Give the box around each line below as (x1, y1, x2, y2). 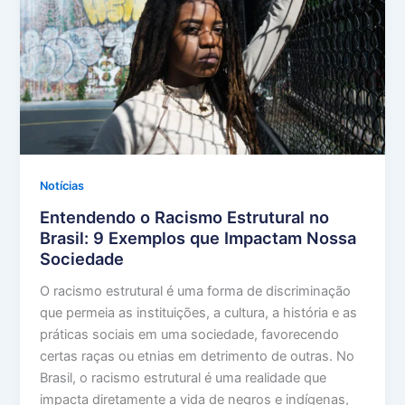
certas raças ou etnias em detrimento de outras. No (40, 347, 355, 364)
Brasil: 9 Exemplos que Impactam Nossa (40, 227, 357, 248)
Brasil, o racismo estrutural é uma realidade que (40, 369, 327, 386)
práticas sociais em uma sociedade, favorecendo (40, 325, 340, 343)
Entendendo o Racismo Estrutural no (40, 206, 330, 227)
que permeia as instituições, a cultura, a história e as (40, 304, 358, 321)
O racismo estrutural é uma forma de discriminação (40, 282, 352, 299)
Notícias (40, 179, 85, 193)
